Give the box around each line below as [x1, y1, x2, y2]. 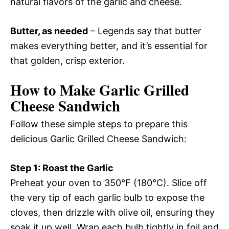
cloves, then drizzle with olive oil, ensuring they [10, 207, 215, 218]
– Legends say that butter [88, 26, 201, 37]
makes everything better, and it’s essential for [10, 40, 208, 52]
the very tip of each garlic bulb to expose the [10, 192, 204, 203]
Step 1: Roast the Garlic [10, 163, 113, 174]
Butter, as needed [10, 26, 88, 37]
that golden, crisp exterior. [10, 55, 125, 66]
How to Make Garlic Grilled [10, 79, 189, 101]
